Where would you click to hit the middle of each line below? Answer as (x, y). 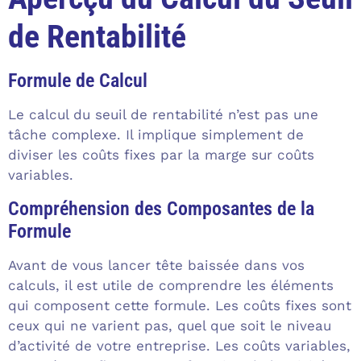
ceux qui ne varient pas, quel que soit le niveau (170, 325)
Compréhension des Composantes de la (161, 208)
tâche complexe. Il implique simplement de (156, 135)
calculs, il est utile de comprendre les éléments (171, 285)
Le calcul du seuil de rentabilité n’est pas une (163, 115)
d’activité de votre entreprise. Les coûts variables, (179, 345)
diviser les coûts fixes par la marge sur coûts (161, 155)
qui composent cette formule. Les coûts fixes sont (180, 305)
